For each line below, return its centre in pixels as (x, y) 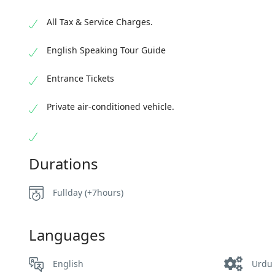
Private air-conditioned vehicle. (110, 107)
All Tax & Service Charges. (100, 22)
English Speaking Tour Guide (106, 50)
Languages (67, 235)
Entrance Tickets (80, 78)
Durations (64, 164)
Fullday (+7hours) (88, 192)
